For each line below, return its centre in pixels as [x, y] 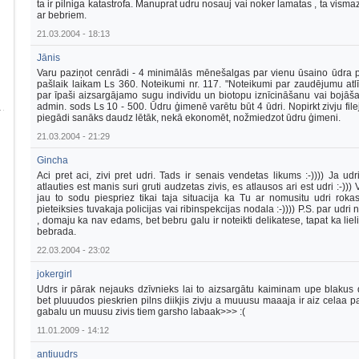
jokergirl [54, 274]
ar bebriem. [62, 15]
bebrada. [56, 232]
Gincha [52, 160]
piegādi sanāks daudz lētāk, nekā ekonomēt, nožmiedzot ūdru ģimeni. [189, 118]
